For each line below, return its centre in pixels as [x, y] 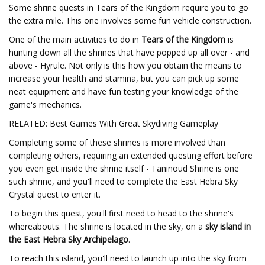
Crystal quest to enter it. [55, 194]
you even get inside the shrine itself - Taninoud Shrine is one [124, 168]
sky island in [228, 226]
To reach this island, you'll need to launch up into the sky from [128, 258]
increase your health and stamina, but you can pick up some [124, 78]
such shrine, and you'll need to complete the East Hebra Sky [123, 181]
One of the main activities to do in [75, 39]
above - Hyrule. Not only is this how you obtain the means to [125, 65]
